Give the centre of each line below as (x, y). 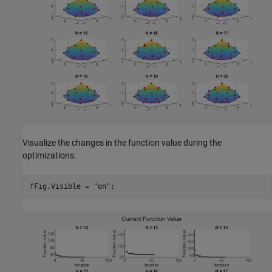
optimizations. (49, 155)
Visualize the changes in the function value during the (122, 142)
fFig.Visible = (61, 187)
